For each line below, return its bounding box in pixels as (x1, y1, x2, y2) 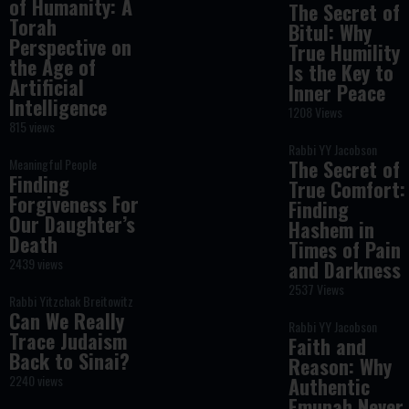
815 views (8, 117, 55, 136)
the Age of (8, 52, 96, 81)
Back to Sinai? (8, 346, 130, 375)
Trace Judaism (8, 326, 127, 355)
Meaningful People (8, 154, 97, 173)
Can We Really (8, 306, 124, 335)
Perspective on (8, 32, 131, 61)
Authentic (288, 372, 371, 401)
